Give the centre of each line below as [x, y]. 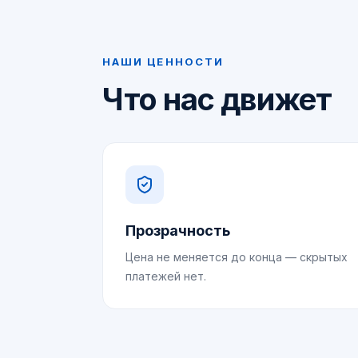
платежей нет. [166, 276]
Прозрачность [178, 231]
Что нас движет [217, 99]
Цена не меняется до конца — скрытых [237, 257]
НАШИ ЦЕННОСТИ [163, 62]
